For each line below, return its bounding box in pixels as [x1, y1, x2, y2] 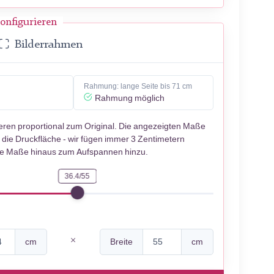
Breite [109, 236, 133, 247]
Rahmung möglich [95, 92, 165, 103]
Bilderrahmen [14, 39, 83, 51]
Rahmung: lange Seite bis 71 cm [84, 81, 193, 91]
